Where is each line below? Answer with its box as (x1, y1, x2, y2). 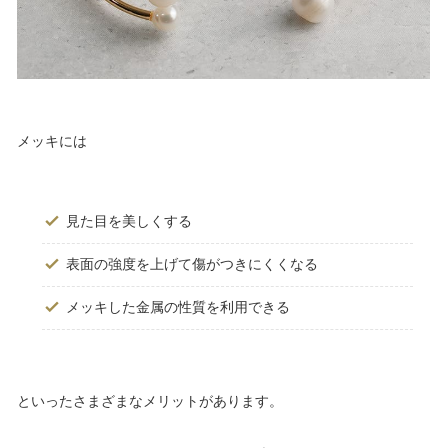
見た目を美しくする (66, 212, 192, 231)
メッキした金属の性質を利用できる (66, 298, 290, 317)
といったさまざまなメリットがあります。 (17, 392, 283, 411)
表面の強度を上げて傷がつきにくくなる (66, 255, 318, 274)
